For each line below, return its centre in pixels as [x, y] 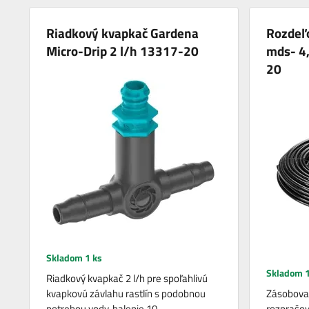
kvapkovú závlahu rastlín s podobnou [126, 294]
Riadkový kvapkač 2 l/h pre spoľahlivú [127, 279]
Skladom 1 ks [74, 258]
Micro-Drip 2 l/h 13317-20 [123, 51]
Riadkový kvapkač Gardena [123, 33]
